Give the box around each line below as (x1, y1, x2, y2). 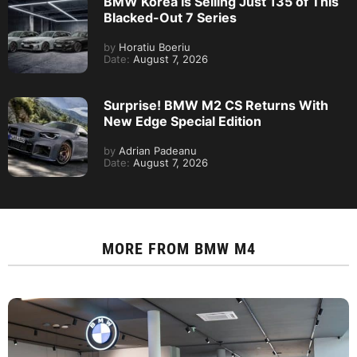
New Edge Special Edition (104, 113, 261, 130)
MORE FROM (101, 239, 194, 259)
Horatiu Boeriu (116, 41, 190, 54)
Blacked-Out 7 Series (104, 10, 237, 26)
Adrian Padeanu (116, 145, 197, 158)
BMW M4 (194, 239, 256, 259)
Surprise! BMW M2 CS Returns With (104, 97, 328, 114)
